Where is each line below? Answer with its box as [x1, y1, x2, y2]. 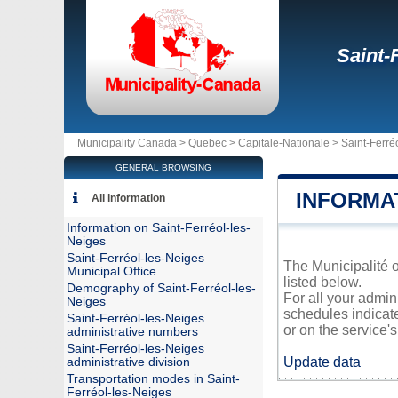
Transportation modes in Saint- [67, 372, 240, 386]
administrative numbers [67, 325, 198, 338]
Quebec [188, 137, 227, 149]
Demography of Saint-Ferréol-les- [67, 282, 256, 295]
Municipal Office [67, 265, 156, 278]
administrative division [67, 355, 190, 369]
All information [92, 192, 165, 204]
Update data [283, 354, 361, 370]
